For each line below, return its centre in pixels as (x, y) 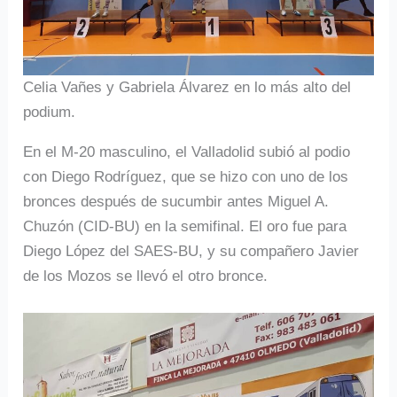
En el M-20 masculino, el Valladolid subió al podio (187, 152)
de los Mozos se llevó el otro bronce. (146, 276)
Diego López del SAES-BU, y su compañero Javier (191, 252)
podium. (50, 113)
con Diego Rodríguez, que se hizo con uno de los (186, 177)
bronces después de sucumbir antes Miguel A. (176, 202)
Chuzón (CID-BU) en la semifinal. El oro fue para (185, 227)
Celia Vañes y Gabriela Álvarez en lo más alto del (187, 88)
